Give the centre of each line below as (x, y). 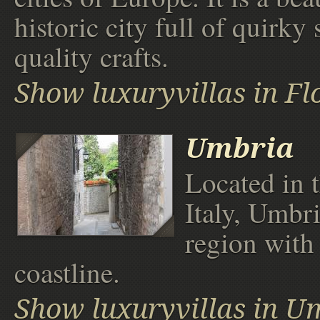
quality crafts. (91, 56)
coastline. (67, 272)
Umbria (240, 149)
